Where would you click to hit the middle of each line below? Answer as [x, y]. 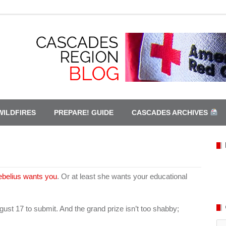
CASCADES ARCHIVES [171, 112]
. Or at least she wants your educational [122, 176]
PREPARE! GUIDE [84, 112]
